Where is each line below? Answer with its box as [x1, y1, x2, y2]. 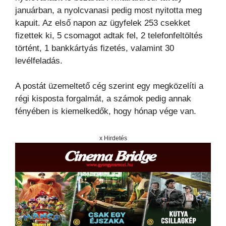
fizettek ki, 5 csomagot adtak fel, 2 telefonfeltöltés [15, 30, 203, 40]
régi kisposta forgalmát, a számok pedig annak [15, 94, 191, 104]
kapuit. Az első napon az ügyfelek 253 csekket [15, 18, 190, 28]
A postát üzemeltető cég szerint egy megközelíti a [15, 81, 203, 91]
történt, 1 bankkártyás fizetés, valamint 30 [15, 43, 174, 53]
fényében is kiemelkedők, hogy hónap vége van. [15, 106, 196, 117]
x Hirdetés [99, 135, 127, 142]
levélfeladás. [15, 55, 63, 66]
